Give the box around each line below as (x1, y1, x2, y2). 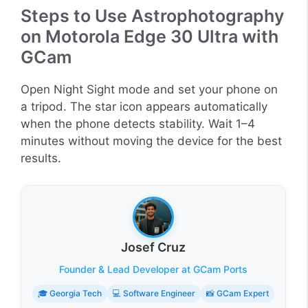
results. (21, 151, 61, 166)
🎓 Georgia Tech (38, 287, 102, 298)
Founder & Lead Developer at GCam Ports (59, 263, 247, 275)
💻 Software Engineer (113, 287, 195, 298)
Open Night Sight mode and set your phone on (21, 82, 278, 97)
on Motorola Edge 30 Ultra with (21, 26, 278, 47)
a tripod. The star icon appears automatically (21, 100, 267, 114)
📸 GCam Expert (206, 287, 269, 298)
